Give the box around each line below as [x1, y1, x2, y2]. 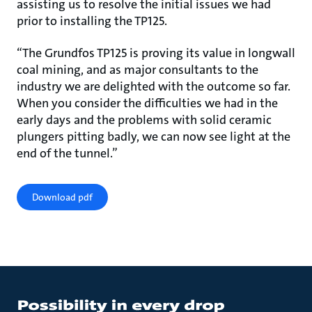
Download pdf [32, 191, 93, 203]
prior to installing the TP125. [17, 13, 167, 29]
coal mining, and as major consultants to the [17, 61, 258, 78]
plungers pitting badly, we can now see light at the [17, 128, 290, 145]
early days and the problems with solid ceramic [17, 111, 272, 128]
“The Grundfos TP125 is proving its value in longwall [17, 45, 295, 61]
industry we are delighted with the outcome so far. [17, 78, 290, 95]
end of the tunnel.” [17, 145, 118, 162]
